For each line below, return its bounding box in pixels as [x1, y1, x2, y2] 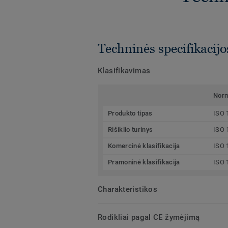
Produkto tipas [108, 109, 153, 117]
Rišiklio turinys [108, 125, 153, 133]
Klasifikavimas [98, 66, 151, 75]
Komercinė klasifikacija [108, 141, 180, 150]
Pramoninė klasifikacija [108, 158, 180, 166]
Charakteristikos [98, 184, 158, 194]
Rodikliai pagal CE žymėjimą [98, 212, 200, 222]
